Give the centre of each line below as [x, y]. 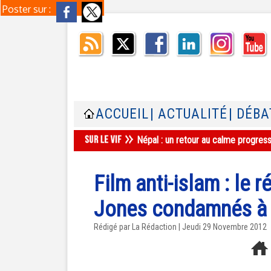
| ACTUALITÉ [189, 114]
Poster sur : [28, 9]
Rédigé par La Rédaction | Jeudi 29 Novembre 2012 [180, 227]
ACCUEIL [122, 114]
